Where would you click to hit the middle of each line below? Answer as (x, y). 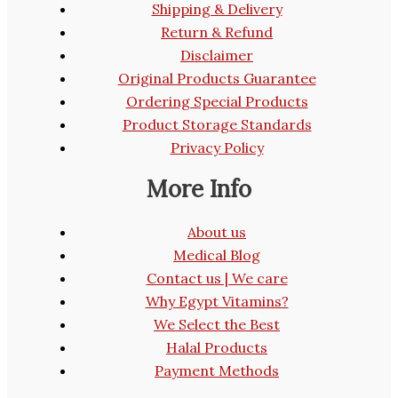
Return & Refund (217, 32)
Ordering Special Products (217, 101)
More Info (199, 189)
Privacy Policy (217, 147)
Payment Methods (217, 370)
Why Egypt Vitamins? (217, 301)
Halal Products (217, 347)
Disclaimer (217, 55)
